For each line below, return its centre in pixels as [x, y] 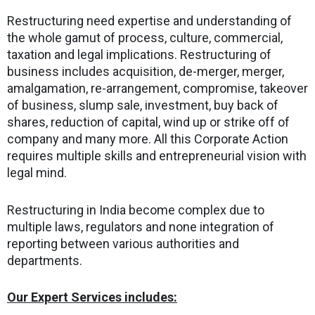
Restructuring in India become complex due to [136, 210]
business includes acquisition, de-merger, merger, [146, 71]
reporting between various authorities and [123, 243]
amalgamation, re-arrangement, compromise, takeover [157, 88]
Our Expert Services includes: [92, 297]
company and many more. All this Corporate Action [148, 139]
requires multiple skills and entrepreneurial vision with [157, 155]
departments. [45, 260]
